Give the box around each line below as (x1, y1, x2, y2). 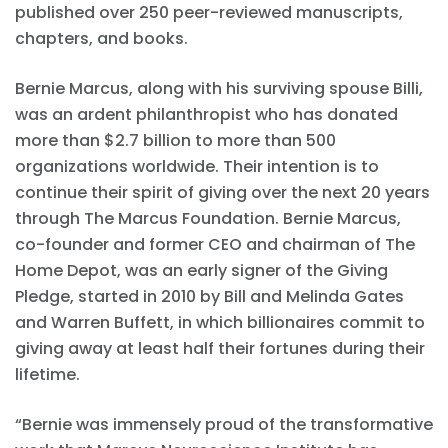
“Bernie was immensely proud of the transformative (15, 413, 433, 437)
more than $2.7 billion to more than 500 (15, 129, 336, 153)
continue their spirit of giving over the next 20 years (15, 181, 430, 205)
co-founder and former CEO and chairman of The (15, 233, 415, 257)
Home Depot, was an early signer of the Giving (15, 259, 388, 283)
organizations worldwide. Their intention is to (15, 155, 379, 179)
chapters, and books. (15, 27, 188, 51)
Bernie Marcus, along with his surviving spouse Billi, (15, 77, 423, 101)
